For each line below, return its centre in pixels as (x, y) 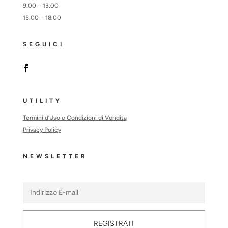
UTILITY (42, 101)
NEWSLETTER (55, 156)
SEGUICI (43, 45)
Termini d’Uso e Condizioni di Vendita (75, 118)
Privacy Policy (42, 130)
